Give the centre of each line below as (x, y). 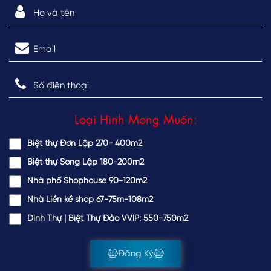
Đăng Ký (135, 254)
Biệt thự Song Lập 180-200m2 (86, 162)
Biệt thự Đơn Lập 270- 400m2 (85, 144)
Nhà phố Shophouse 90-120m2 (87, 181)
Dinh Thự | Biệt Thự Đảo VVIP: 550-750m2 (108, 219)
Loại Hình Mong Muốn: (135, 119)
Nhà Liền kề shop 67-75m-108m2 (90, 200)
